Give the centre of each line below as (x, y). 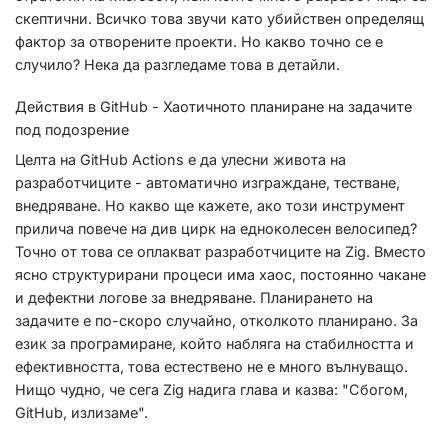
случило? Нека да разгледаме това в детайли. (177, 65)
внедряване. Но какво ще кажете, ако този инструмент (210, 205)
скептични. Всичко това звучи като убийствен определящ (219, 19)
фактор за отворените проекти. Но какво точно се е (199, 42)
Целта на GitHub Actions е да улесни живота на (180, 159)
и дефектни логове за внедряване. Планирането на (194, 297)
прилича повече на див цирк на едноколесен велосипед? (216, 228)
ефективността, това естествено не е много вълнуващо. (211, 366)
